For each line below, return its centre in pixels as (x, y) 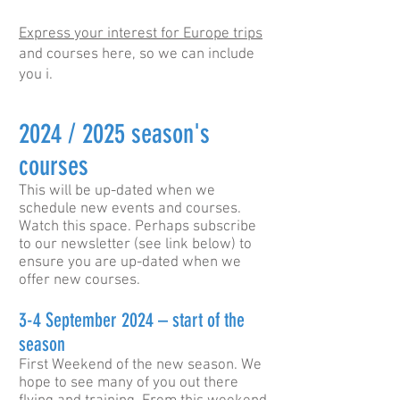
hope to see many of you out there (129, 383)
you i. (37, 75)
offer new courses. (79, 280)
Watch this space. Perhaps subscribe (137, 227)
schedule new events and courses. (130, 209)
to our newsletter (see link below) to (135, 245)
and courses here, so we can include (137, 54)
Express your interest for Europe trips (141, 34)
